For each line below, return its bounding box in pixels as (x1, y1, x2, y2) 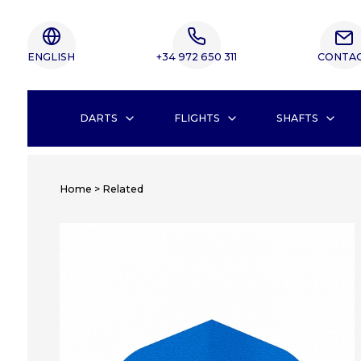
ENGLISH (27, 51, 76, 63)
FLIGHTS (173, 112, 220, 124)
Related (102, 183, 143, 195)
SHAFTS (276, 112, 318, 124)
